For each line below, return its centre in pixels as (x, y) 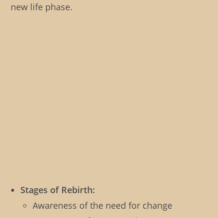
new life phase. (42, 7)
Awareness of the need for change (103, 206)
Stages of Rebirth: (58, 190)
